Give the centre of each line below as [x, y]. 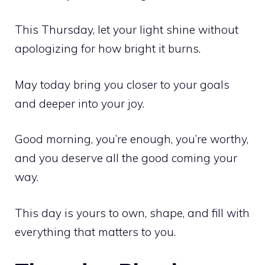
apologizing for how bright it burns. [108, 49]
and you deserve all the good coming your [126, 158]
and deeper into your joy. [80, 103]
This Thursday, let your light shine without [127, 30]
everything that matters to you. [95, 232]
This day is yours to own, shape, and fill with [132, 213]
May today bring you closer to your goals [122, 84]
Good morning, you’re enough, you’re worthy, [132, 139]
